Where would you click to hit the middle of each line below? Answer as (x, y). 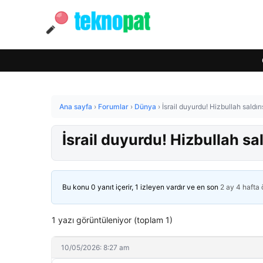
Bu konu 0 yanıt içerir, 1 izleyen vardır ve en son (141, 187)
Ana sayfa (76, 107)
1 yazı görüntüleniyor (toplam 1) (112, 220)
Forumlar (113, 107)
